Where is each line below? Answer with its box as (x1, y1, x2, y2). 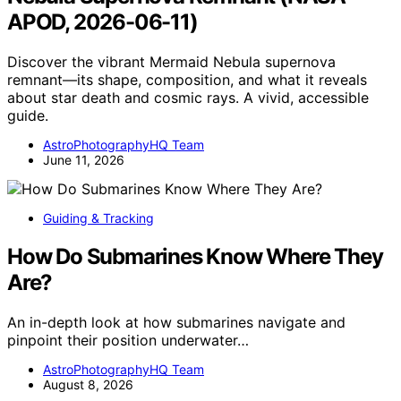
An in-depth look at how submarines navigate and (7, 312, 346, 331)
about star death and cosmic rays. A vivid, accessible (7, 88, 369, 107)
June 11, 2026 (43, 151, 124, 167)
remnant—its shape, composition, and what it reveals (7, 70, 367, 89)
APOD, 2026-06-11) (7, 9, 198, 36)
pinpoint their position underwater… (7, 330, 249, 349)
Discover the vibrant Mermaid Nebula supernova (7, 52, 336, 71)
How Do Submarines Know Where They (7, 243, 383, 269)
